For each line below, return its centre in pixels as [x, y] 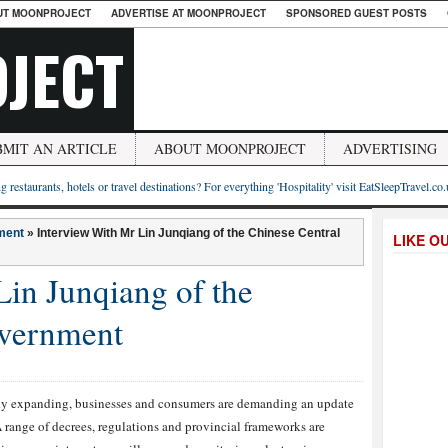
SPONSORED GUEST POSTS [356, 13]
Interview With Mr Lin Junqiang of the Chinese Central [188, 233]
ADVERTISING [390, 148]
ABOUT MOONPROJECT [230, 148]
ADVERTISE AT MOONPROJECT [188, 13]
